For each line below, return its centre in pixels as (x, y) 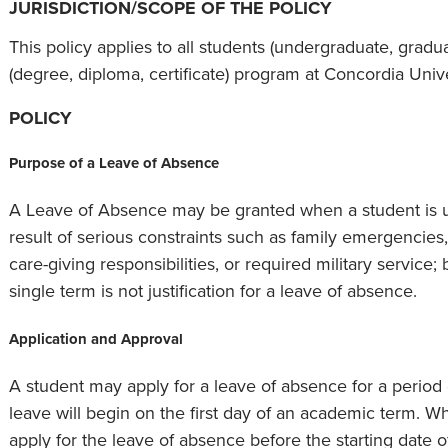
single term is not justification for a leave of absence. (213, 290)
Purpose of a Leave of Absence (114, 162)
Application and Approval (96, 338)
